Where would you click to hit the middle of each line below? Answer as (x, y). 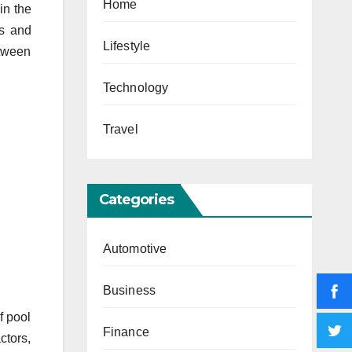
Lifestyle (126, 46)
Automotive (135, 248)
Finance (126, 332)
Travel (120, 129)
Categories (136, 199)
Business (129, 290)
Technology (136, 87)
